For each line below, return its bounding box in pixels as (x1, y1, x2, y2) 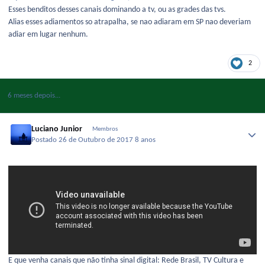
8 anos (135, 137, 156, 144)
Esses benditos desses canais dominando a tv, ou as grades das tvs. (8, 5, 226, 14)
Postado (31, 137, 59, 144)
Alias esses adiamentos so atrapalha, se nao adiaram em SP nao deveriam (8, 17, 251, 27)
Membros (92, 126, 118, 132)
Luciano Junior (31, 125, 83, 134)
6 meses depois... (7, 92, 60, 99)
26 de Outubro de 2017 (59, 137, 135, 144)
